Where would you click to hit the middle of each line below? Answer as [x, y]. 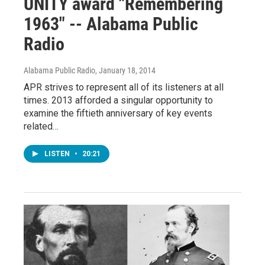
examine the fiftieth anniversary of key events [118, 114]
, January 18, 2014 [125, 71]
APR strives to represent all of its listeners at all [124, 88]
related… [41, 127]
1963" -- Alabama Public [111, 24]
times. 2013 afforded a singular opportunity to [118, 101]
